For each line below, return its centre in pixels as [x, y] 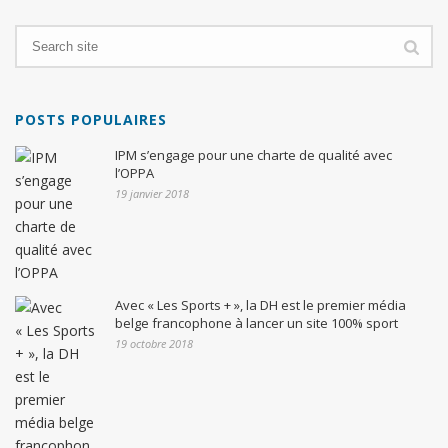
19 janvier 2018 [152, 193]
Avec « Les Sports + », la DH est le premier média [260, 304]
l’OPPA [134, 172]
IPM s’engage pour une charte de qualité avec [253, 154]
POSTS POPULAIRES [91, 119]
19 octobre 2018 [154, 343]
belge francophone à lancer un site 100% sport [256, 322]
